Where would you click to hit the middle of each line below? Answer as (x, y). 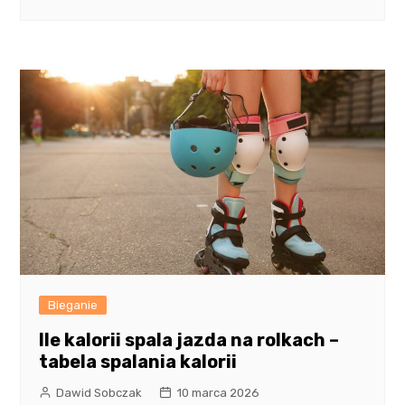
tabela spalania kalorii (138, 362)
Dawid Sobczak (99, 393)
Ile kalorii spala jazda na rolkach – (189, 340)
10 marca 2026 (218, 393)
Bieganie (73, 306)
